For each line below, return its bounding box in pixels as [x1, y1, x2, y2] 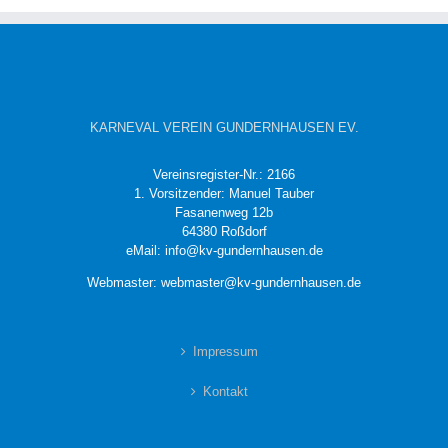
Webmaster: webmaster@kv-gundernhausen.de [87, 274, 361, 290]
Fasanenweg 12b [175, 204, 273, 220]
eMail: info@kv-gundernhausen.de [125, 242, 323, 258]
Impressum [192, 343, 258, 359]
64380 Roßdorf [181, 223, 267, 239]
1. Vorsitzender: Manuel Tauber [134, 185, 314, 201]
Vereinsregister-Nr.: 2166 [153, 166, 295, 182]
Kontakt [202, 383, 248, 399]
